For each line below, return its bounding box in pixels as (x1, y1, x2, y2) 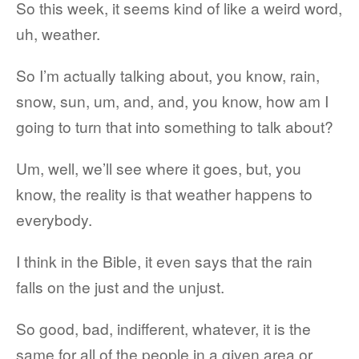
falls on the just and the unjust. (16, 276, 224, 297)
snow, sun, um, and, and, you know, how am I (16, 90, 329, 111)
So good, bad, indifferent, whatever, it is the (16, 317, 311, 339)
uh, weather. (16, 22, 100, 44)
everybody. (16, 208, 92, 230)
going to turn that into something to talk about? (16, 115, 333, 137)
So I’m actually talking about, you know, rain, (16, 64, 320, 86)
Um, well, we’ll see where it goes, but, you (16, 157, 301, 179)
